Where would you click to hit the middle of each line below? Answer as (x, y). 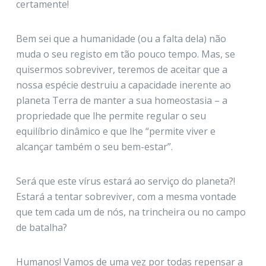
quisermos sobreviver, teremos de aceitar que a (121, 69)
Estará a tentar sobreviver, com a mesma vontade (126, 196)
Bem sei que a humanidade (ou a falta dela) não (121, 38)
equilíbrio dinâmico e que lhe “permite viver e (115, 131)
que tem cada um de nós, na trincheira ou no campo (131, 212)
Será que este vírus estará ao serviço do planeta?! (125, 181)
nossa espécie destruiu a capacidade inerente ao (123, 85)
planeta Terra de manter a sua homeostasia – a (121, 100)
